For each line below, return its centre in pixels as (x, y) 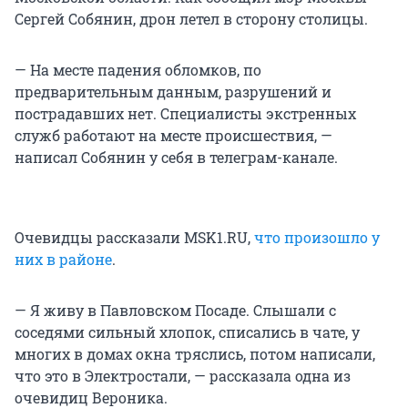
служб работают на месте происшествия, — (173, 136)
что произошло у (317, 238)
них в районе (63, 260)
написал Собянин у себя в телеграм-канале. (176, 158)
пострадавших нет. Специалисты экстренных (185, 114)
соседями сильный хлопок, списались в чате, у (187, 332)
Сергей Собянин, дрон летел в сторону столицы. (191, 19)
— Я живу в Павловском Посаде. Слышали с (175, 311)
